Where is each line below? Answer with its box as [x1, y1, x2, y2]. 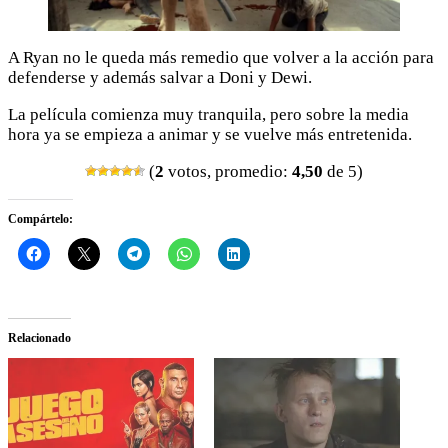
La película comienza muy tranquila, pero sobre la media [8, 104, 409, 124]
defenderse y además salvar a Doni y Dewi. [8, 67, 312, 87]
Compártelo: [8, 211, 73, 226]
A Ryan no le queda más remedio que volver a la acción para [8, 47, 434, 67]
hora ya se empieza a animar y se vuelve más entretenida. [8, 124, 412, 144]
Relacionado [8, 330, 71, 345]
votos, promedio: [164, 161, 292, 181]
